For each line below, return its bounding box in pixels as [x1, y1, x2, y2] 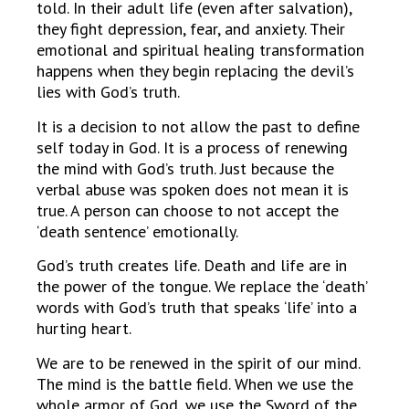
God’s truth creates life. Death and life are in [37, 255, 347, 277]
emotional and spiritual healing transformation [37, 39, 364, 61]
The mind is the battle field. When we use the [37, 372, 353, 394]
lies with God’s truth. [37, 81, 180, 103]
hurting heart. [37, 318, 131, 340]
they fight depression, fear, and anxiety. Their [37, 18, 345, 40]
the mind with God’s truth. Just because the [37, 157, 334, 179]
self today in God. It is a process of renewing [37, 136, 348, 158]
